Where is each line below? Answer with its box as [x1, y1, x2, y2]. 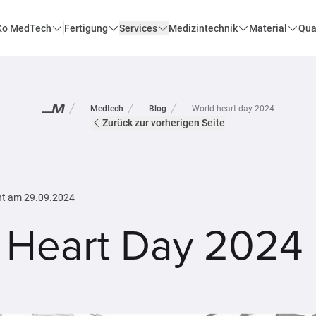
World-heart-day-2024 [192, 104, 275, 114]
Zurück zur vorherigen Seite [102, 117, 225, 128]
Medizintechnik [168, 23, 238, 34]
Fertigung [63, 23, 108, 34]
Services [119, 23, 157, 34]
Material [248, 23, 287, 34]
